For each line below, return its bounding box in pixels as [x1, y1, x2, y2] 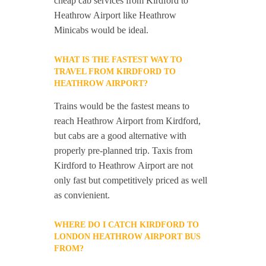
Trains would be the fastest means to [54, 101, 190, 112]
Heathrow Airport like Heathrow [54, 10, 177, 21]
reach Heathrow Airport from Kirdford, [54, 116, 201, 126]
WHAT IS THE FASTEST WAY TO [54, 55, 183, 65]
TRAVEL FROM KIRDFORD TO [54, 67, 176, 77]
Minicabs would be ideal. [54, 25, 149, 36]
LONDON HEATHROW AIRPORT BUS [54, 232, 201, 242]
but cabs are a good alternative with [54, 131, 187, 141]
